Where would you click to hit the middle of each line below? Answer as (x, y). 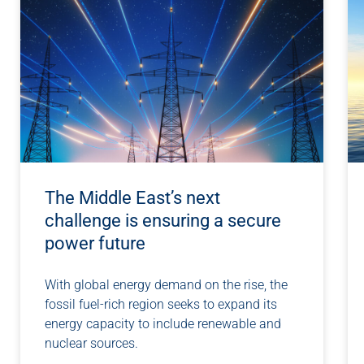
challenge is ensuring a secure (163, 221)
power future (95, 244)
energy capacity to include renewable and (163, 324)
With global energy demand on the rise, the (166, 285)
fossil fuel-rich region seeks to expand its (161, 305)
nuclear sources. (91, 344)
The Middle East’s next (132, 198)
